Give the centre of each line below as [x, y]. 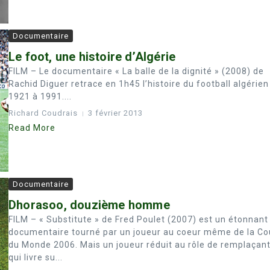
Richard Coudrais [43, 113]
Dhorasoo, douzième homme [89, 205]
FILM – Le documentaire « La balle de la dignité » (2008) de [136, 71]
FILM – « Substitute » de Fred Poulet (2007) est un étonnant [138, 220]
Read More [32, 128]
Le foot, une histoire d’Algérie [92, 57]
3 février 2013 [115, 113]
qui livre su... [36, 258]
